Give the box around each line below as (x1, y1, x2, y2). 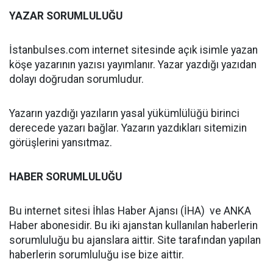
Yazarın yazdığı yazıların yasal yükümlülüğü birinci (9, 107, 239, 119)
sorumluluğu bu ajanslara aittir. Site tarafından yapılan (9, 234, 261, 246)
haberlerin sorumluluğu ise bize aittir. (9, 249, 184, 261)
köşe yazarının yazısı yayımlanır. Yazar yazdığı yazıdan (9, 58, 257, 71)
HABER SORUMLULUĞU (9, 171, 122, 183)
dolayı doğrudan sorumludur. (9, 73, 144, 85)
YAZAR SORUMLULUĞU (9, 10, 122, 22)
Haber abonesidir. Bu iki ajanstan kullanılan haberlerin (9, 219, 258, 232)
